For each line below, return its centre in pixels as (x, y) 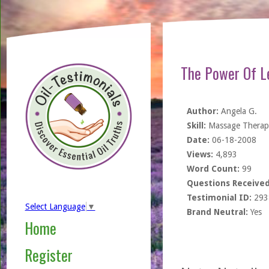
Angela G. (237, 111)
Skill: (196, 125)
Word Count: (213, 169)
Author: (202, 111)
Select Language (55, 207)
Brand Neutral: (217, 212)
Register (48, 255)
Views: (200, 154)
